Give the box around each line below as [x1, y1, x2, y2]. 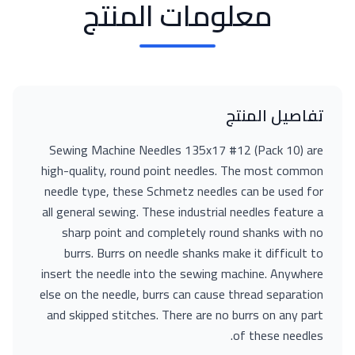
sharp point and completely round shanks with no [62, 220, 323, 244]
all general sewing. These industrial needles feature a [42, 200, 323, 223]
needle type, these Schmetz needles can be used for [44, 179, 323, 203]
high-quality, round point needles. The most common [41, 158, 323, 182]
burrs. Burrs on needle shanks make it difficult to [64, 241, 323, 265]
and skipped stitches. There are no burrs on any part [47, 303, 323, 326]
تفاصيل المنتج [225, 101, 323, 130]
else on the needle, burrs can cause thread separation [40, 282, 323, 306]
